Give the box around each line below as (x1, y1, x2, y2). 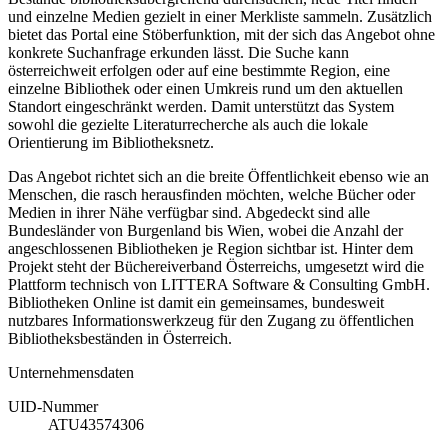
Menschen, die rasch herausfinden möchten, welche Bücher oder (8, 185, 415, 203)
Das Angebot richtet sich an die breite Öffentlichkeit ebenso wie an (8, 167, 429, 185)
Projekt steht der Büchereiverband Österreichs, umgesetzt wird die (8, 257, 424, 275)
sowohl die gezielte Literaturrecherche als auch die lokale (8, 115, 368, 133)
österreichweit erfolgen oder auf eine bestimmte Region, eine (8, 61, 390, 79)
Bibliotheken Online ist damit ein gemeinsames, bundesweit (8, 293, 384, 311)
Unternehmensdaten (8, 363, 134, 381)
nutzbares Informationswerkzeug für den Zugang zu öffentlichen (8, 311, 414, 329)
